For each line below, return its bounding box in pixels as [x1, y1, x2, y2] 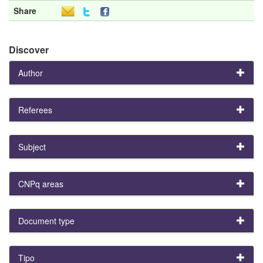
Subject [18, 140, 46, 153]
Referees [18, 103, 52, 116]
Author [18, 66, 43, 79]
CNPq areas [18, 177, 63, 190]
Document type [18, 214, 75, 227]
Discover [9, 42, 49, 56]
